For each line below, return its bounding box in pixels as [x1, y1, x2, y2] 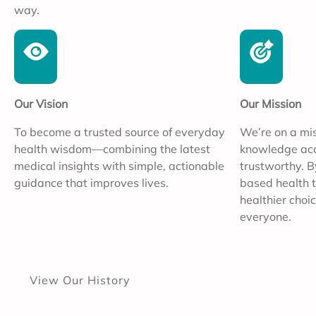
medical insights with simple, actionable [14, 159, 224, 174]
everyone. [240, 209, 291, 224]
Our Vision [14, 97, 68, 111]
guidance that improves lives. [14, 176, 169, 190]
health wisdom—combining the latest [14, 142, 210, 157]
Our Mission [240, 97, 301, 111]
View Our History [30, 273, 130, 288]
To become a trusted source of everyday [14, 125, 225, 140]
